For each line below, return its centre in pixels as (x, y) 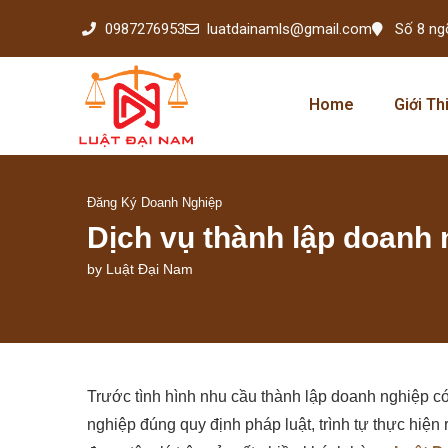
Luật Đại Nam (149, 268)
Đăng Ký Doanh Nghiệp (154, 202)
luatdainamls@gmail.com (289, 28)
